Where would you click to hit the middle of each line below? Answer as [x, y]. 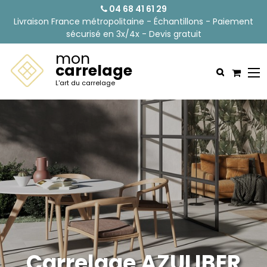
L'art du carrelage [85, 83]
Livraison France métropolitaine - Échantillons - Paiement [133, 21]
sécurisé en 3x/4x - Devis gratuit [133, 34]
